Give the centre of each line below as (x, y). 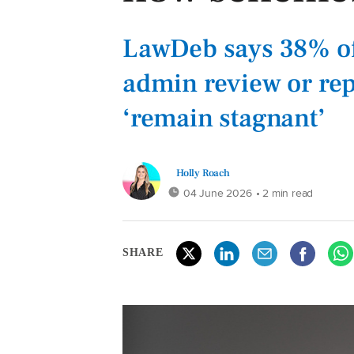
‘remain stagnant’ (224, 118)
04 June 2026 (218, 192)
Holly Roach (203, 173)
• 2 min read (284, 192)
